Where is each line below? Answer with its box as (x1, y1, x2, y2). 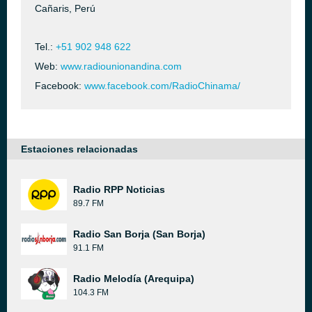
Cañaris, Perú (35, 3, 95, 14)
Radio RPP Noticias (73, 184, 165, 195)
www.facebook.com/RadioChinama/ (84, 80, 240, 91)
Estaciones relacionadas (21, 143, 138, 155)
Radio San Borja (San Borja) (73, 228, 205, 240)
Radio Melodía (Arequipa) (73, 273, 194, 284)
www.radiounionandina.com (61, 61, 182, 72)
